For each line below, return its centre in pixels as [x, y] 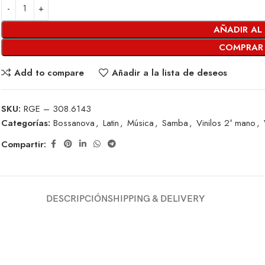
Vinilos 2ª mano [226, 123]
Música [140, 123]
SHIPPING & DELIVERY [156, 199]
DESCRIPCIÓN [77, 199]
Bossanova [74, 123]
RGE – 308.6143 [57, 109]
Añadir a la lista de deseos [169, 72]
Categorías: [26, 123]
